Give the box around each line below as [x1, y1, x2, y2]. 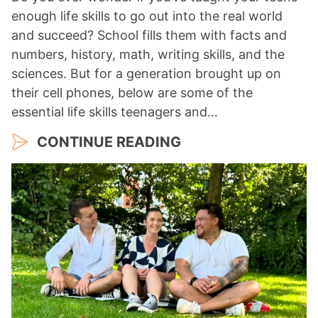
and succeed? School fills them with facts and [11, 27, 287, 43]
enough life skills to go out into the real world [11, 8, 283, 23]
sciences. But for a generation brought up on [11, 65, 281, 81]
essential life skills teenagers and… [11, 104, 218, 119]
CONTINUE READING [37, 133, 181, 150]
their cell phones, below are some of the [11, 84, 253, 100]
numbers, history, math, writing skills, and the [11, 46, 285, 62]
